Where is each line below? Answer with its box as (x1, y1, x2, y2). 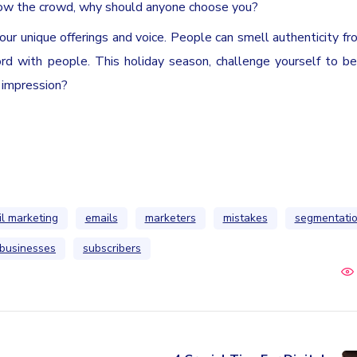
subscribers (83, 240, 141, 256)
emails (84, 210, 118, 226)
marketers (144, 210, 196, 226)
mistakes (222, 210, 268, 226)
